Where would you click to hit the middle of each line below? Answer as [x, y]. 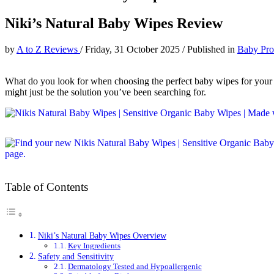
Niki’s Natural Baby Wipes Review [114, 23]
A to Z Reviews [48, 49]
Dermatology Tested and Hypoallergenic [135, 266]
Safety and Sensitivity [76, 256]
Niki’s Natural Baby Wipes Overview [102, 235]
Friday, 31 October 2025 [134, 49]
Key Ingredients [94, 245]
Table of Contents [46, 187]
